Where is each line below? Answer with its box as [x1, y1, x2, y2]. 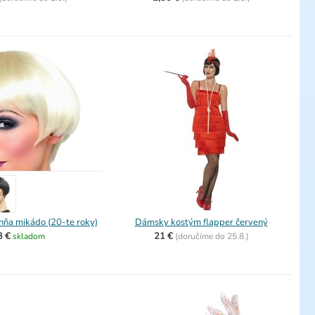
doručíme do [177, 231, 227, 242]
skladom [13, 231, 45, 242]
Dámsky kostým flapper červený [134, 216, 268, 229]
